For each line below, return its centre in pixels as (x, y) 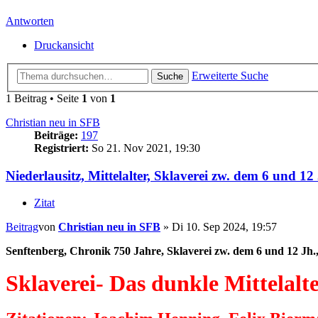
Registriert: (61, 148)
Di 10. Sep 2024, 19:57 (224, 227)
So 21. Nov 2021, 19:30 (144, 148)
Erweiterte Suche (230, 75)
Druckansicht (64, 45)
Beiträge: (56, 135)
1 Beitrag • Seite (44, 98)
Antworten (30, 21)
